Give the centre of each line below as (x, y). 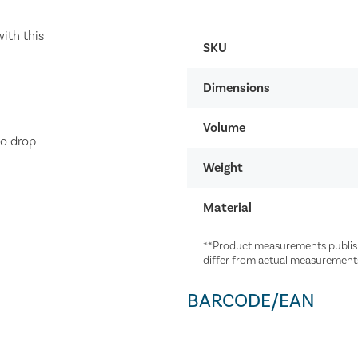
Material (227, 207)
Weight (223, 167)
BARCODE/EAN (251, 300)
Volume (224, 127)
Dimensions (237, 88)
